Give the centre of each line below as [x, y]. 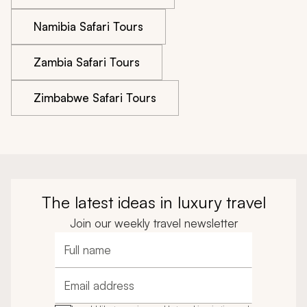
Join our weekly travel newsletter [153, 223]
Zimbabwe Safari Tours [95, 97]
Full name [86, 257]
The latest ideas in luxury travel [153, 202]
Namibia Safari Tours [88, 26]
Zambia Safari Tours [87, 62]
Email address [96, 292]
